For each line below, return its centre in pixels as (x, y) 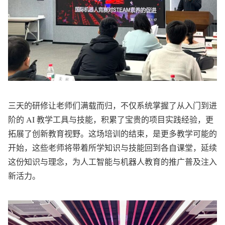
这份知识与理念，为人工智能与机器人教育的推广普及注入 (113, 162)
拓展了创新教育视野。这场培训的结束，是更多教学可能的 (113, 134)
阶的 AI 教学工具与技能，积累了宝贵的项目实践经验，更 (111, 120)
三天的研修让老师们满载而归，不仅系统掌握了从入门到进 (113, 105)
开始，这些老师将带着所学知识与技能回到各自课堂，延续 (113, 148)
